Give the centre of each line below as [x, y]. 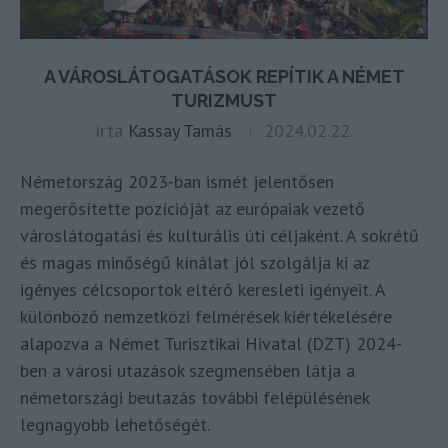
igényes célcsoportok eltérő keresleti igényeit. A [202, 290]
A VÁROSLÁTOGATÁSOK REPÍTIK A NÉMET [224, 77]
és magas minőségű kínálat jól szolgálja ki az [194, 263]
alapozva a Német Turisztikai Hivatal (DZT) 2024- [211, 344]
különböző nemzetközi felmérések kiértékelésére [206, 317]
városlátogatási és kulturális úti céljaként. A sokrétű [219, 236]
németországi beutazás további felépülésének [194, 398]
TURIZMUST [224, 101]
